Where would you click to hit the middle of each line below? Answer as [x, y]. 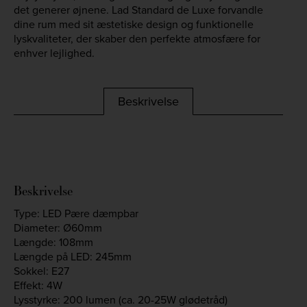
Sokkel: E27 [41, 271]
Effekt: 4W [38, 286]
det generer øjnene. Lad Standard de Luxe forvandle [138, 10]
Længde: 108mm [53, 243]
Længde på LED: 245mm [73, 257]
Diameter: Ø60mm [58, 228]
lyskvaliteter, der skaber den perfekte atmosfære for [137, 39]
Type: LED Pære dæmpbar [76, 214]
